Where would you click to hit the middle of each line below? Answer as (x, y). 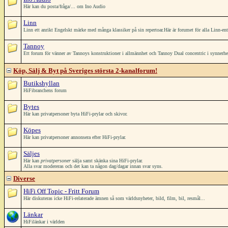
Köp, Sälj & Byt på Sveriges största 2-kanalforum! (85, 70)
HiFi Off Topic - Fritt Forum (61, 191)
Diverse (24, 178)
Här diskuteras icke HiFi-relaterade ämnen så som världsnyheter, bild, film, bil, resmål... (114, 198)
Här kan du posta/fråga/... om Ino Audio (64, 6)
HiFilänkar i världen (44, 222)
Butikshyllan (41, 83)
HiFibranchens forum (45, 90)
